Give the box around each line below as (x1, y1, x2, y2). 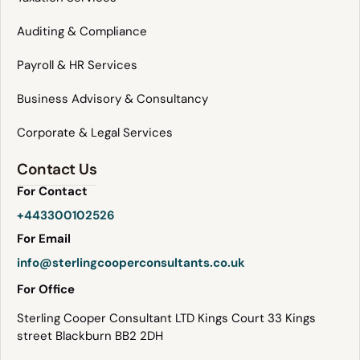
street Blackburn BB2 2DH (17, 328, 163, 345)
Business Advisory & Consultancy (17, 91, 208, 108)
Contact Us (17, 159, 96, 180)
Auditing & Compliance (17, 23, 147, 40)
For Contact (17, 183, 88, 200)
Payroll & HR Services (17, 57, 137, 74)
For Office (17, 280, 75, 297)
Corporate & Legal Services (17, 125, 173, 141)
